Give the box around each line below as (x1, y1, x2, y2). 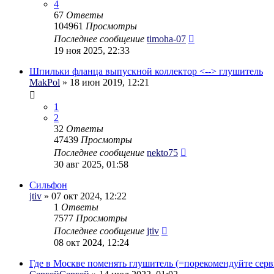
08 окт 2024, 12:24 (54, 237, 129, 248)
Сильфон (29, 179, 67, 190)
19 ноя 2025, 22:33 (54, 45, 130, 56)
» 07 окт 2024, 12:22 (42, 190, 127, 201)
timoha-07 (147, 33, 186, 44)
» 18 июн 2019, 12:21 (60, 76, 149, 87)
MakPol (29, 76, 60, 87)
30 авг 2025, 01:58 (54, 158, 128, 169)
